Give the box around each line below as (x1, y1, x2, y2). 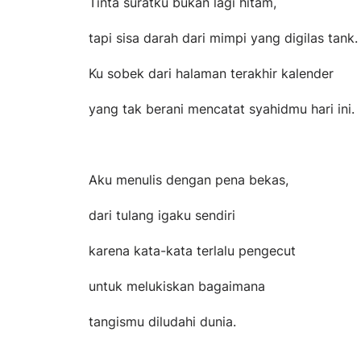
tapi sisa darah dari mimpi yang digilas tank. (89, 29, 358, 46)
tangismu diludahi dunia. (89, 313, 236, 330)
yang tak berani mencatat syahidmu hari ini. (89, 100, 355, 117)
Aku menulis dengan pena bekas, (89, 171, 288, 188)
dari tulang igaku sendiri (89, 206, 235, 223)
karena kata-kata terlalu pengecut (89, 242, 296, 259)
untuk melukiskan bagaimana (89, 277, 265, 294)
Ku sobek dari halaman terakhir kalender (89, 64, 334, 81)
